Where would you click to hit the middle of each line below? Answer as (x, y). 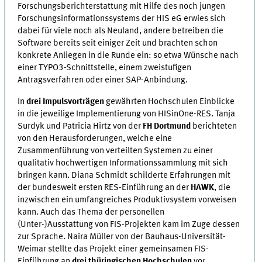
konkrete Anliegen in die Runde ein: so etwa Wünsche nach (128, 56)
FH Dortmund (167, 126)
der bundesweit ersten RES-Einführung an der (104, 187)
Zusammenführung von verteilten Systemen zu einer (116, 151)
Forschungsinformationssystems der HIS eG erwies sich (122, 19)
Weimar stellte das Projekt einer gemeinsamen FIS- (113, 249)
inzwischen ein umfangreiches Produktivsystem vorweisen (127, 200)
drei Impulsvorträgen (65, 101)
